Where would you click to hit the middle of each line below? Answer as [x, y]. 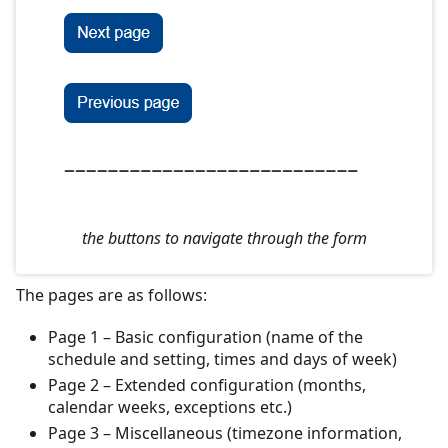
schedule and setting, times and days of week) [222, 359]
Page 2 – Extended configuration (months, [207, 385]
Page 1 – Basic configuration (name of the [205, 337]
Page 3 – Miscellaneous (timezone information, [225, 433]
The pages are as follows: [111, 295]
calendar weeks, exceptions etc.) [170, 407]
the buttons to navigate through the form [224, 238]
